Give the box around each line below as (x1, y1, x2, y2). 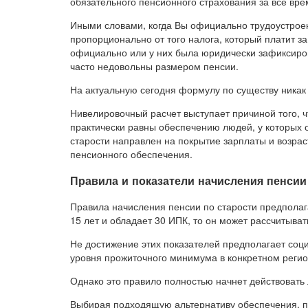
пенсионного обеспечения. (70, 147, 192, 162)
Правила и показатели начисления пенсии (70, 172, 307, 188)
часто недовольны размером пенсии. (70, 59, 239, 74)
